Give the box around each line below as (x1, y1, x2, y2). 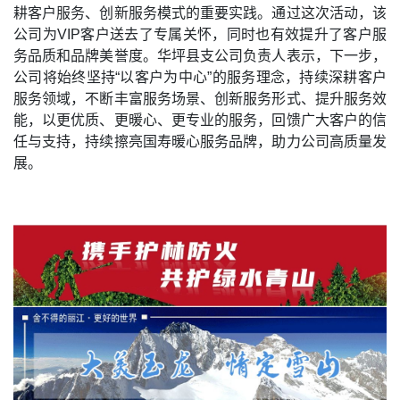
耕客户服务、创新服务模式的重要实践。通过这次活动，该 (13, 5, 387, 21)
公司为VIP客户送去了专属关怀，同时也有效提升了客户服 (13, 27, 387, 43)
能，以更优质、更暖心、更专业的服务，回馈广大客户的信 (13, 112, 387, 129)
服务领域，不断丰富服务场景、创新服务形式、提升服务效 (13, 91, 387, 107)
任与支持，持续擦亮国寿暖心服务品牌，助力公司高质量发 (13, 134, 387, 150)
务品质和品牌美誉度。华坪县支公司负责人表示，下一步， (13, 48, 387, 64)
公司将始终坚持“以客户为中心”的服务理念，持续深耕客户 (13, 70, 387, 86)
